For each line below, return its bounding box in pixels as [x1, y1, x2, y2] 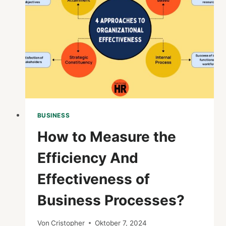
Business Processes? [37, 192, 185, 209]
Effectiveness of [37, 171, 150, 188]
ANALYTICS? [88, 22, 136, 31]
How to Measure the [37, 128, 176, 146]
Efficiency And [37, 149, 138, 167]
